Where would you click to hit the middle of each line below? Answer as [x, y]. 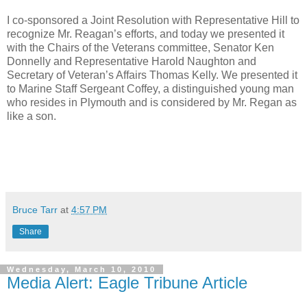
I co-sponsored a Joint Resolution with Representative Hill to [153, 20]
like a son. [32, 116]
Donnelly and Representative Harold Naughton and [132, 61]
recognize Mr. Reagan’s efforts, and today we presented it [146, 34]
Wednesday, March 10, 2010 [82, 269]
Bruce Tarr [35, 209]
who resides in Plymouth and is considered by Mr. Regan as [152, 102]
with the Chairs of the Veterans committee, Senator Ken [140, 47]
